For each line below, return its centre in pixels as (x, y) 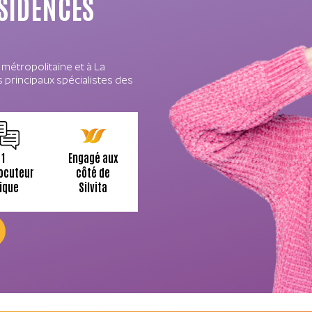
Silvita (93, 187)
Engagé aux (93, 157)
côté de (93, 172)
